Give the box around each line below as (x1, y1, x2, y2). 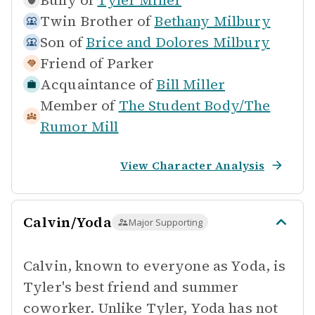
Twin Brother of (40, 11, 151, 31)
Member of (40, 96, 115, 115)
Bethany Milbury (154, 11, 271, 31)
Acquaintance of (40, 75, 153, 94)
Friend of (40, 53, 103, 73)
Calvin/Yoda (23, 212, 112, 232)
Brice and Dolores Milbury (86, 32, 270, 52)
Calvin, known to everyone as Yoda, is (23, 256, 286, 276)
